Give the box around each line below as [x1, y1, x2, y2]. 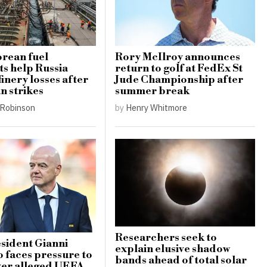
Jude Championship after [114, 73, 243, 87]
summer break [114, 85, 190, 98]
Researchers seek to [114, 231, 217, 245]
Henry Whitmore [125, 102, 187, 114]
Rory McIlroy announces [114, 51, 240, 64]
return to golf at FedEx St [114, 62, 243, 76]
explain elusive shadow [114, 243, 230, 256]
